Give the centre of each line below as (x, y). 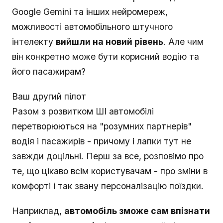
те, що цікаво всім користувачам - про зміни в (110, 171)
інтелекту (34, 42)
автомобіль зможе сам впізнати (137, 211)
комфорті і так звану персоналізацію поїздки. (108, 186)
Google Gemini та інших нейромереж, (90, 12)
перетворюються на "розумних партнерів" (102, 126)
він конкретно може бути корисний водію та (106, 57)
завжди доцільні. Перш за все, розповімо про (108, 156)
